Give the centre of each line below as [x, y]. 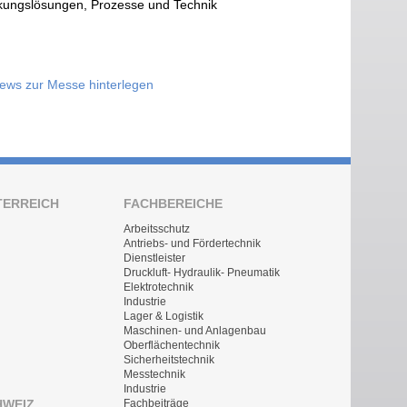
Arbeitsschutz [157, 229]
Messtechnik [154, 375]
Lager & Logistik [164, 317]
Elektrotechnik [159, 288]
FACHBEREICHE [173, 204]
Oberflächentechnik [172, 346]
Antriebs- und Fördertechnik [192, 244]
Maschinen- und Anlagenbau [195, 331]
